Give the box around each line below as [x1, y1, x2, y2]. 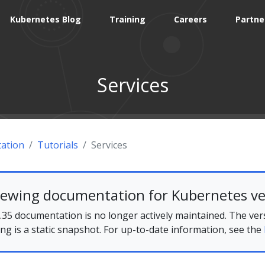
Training [109, 13, 146, 25]
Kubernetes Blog [10, 13, 81, 25]
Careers [174, 13, 207, 25]
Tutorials [37, 138, 78, 151]
